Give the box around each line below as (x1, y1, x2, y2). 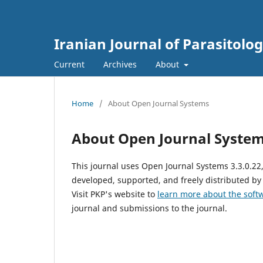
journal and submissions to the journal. (72, 202, 227, 214)
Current (54, 58, 85, 70)
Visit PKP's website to (72, 188, 157, 200)
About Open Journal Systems (108, 97, 209, 109)
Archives (103, 58, 137, 70)
